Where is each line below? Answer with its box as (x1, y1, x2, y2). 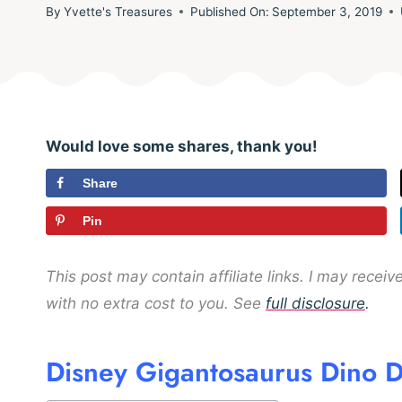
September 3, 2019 (272, 4, 383, 19)
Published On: (190, 4, 270, 19)
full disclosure (266, 293, 365, 312)
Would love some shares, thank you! (46, 137, 318, 156)
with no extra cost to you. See (46, 293, 261, 312)
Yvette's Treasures (64, 4, 173, 19)
